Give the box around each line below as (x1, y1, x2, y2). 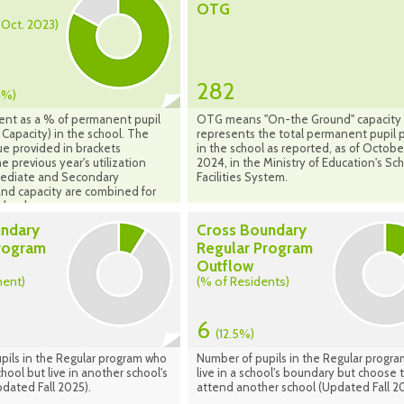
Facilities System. (197, 170, 288, 185)
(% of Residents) (197, 273, 289, 290)
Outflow (197, 257, 253, 276)
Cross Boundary (197, 221, 307, 240)
